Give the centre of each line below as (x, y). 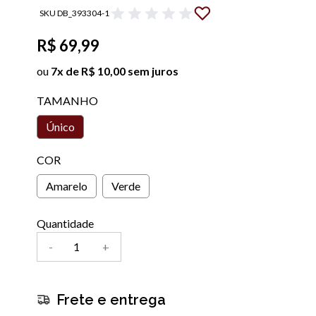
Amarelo (66, 186)
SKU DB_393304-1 (74, 13)
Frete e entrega (111, 299)
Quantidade (65, 223)
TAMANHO (67, 100)
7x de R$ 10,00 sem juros (114, 71)
